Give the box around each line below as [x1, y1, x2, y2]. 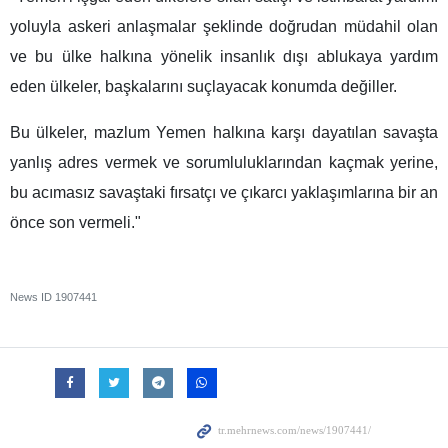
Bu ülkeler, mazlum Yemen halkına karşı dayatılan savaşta [10, 124, 438, 142]
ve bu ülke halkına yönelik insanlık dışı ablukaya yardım [10, 48, 438, 66]
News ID [10, 291, 55, 304]
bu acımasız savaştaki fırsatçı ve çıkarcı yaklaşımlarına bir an [10, 184, 438, 202]
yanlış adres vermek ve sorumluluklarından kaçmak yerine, [10, 154, 438, 172]
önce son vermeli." [10, 214, 141, 232]
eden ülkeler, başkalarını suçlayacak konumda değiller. [10, 78, 397, 96]
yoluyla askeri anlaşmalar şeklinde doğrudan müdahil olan [10, 18, 438, 36]
